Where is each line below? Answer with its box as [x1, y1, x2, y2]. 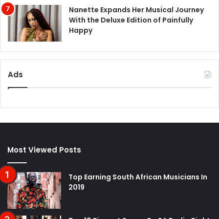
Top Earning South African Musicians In [68, 172, 207, 182]
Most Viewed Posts [7, 144, 81, 155]
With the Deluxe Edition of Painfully [69, 15, 193, 25]
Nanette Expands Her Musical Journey [69, 4, 204, 15]
